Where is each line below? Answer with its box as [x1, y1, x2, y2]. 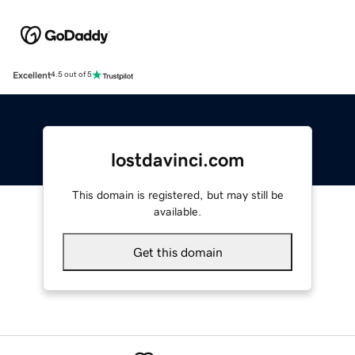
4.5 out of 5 [51, 71, 92, 79]
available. [154, 205, 201, 217]
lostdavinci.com [110, 150, 245, 170]
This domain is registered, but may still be [71, 189, 284, 200]
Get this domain [132, 245, 223, 258]
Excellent [13, 70, 51, 80]
